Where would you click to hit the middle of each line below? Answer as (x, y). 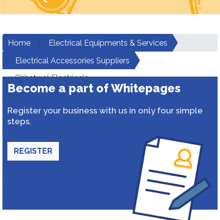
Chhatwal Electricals (52, 78)
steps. (19, 121)
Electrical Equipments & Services (108, 43)
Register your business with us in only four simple (105, 110)
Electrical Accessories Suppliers (72, 61)
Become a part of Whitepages (94, 88)
